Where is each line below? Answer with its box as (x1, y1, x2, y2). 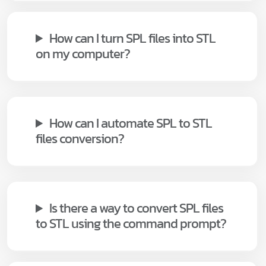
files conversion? (36, 129, 124, 149)
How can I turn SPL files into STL (49, 28, 216, 48)
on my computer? (36, 43, 130, 64)
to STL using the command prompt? (36, 214, 226, 234)
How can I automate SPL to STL (49, 113, 213, 134)
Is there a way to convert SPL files (49, 198, 224, 218)
